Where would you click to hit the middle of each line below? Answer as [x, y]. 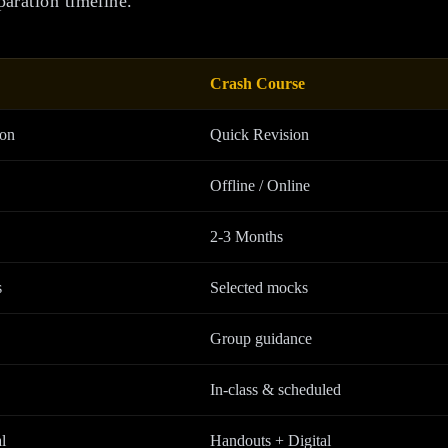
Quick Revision [259, 135]
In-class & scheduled [275, 390]
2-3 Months [246, 237]
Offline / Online [260, 186]
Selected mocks [259, 288]
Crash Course [257, 84]
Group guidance [261, 339]
